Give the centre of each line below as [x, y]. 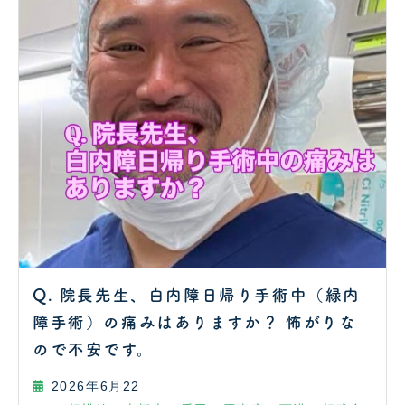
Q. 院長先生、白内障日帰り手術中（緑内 [197, 295]
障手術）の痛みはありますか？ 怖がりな [195, 322]
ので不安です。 [94, 349]
